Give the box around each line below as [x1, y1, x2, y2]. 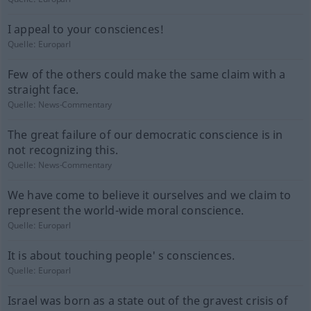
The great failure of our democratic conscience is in [7, 127, 283, 142]
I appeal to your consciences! [7, 22, 165, 37]
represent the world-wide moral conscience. [7, 203, 244, 218]
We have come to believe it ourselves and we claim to [7, 187, 292, 203]
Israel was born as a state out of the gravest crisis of [7, 293, 288, 308]
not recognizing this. [7, 142, 118, 158]
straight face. [7, 82, 78, 97]
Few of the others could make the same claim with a [7, 67, 285, 82]
